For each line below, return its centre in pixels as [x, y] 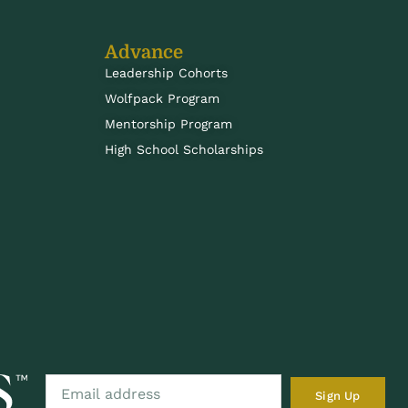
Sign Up [338, 395]
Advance [143, 53]
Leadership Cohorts [166, 73]
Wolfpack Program [162, 99]
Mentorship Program [168, 124]
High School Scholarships [184, 150]
